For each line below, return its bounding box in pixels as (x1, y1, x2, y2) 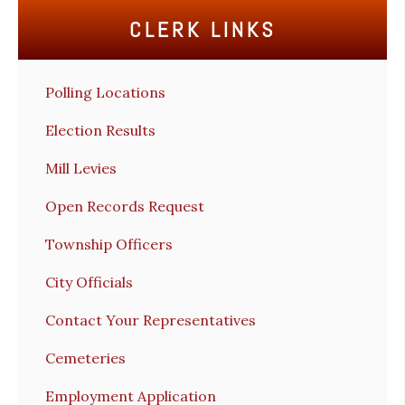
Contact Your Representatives (45, 311, 256, 329)
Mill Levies (45, 159, 117, 177)
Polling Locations (45, 83, 165, 101)
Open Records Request (45, 197, 204, 215)
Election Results (45, 121, 155, 139)
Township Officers (45, 235, 173, 253)
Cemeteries (45, 349, 126, 367)
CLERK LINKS (129, 15, 276, 43)
